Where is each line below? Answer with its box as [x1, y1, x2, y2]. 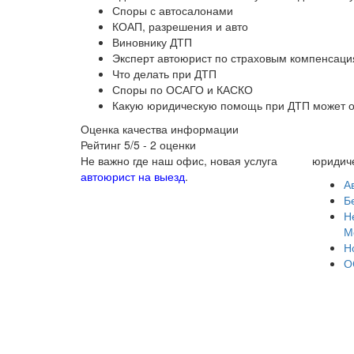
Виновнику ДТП [112, 34, 192, 51]
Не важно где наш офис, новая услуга [81, 153, 277, 169]
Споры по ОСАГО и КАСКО [112, 81, 253, 98]
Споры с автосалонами [112, 2, 233, 19]
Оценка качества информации [81, 121, 239, 137]
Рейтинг [81, 137, 124, 153]
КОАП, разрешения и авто [112, 18, 248, 35]
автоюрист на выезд [81, 168, 185, 185]
